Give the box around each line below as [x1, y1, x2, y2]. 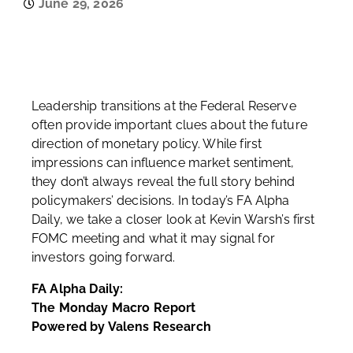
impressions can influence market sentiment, [32, 155, 295, 170]
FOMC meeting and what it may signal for [32, 231, 275, 246]
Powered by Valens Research [32, 319, 211, 334]
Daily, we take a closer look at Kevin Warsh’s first [32, 212, 315, 227]
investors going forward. [32, 250, 176, 265]
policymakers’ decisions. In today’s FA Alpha [32, 193, 290, 208]
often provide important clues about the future [32, 117, 307, 132]
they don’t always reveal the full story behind [32, 174, 295, 189]
